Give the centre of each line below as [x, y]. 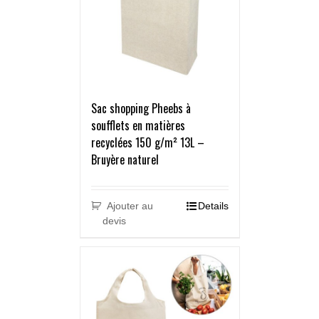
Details [213, 206]
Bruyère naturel [125, 160]
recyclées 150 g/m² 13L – [147, 143]
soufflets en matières [138, 126]
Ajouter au [130, 206]
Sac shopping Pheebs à [141, 109]
